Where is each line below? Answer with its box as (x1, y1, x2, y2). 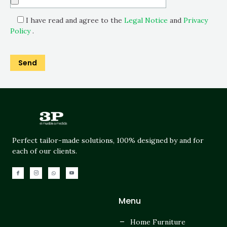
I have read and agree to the (24, 16, 124, 25)
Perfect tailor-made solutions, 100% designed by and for (12, 136, 204, 145)
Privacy (183, 16, 208, 25)
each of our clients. (12, 146, 77, 156)
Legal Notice (124, 16, 168, 25)
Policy (10, 26, 30, 36)
